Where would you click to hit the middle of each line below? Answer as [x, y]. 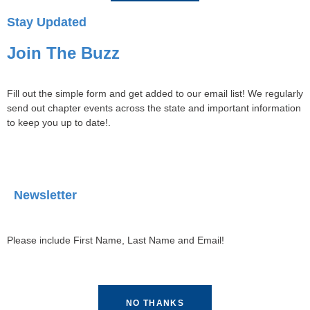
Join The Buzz [63, 53]
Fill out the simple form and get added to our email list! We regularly [155, 93]
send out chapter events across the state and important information [154, 108]
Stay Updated [47, 22]
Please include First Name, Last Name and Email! [116, 240]
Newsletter [45, 195]
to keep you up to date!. [59, 122]
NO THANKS [155, 303]
